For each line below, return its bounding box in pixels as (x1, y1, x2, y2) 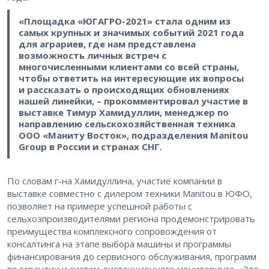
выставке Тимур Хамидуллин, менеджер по (18, 106, 229, 119)
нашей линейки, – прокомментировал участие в (18, 95, 248, 107)
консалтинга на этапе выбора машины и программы (7, 237, 231, 250)
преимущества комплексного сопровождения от (7, 225, 217, 237)
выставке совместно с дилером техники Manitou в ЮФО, (7, 187, 252, 199)
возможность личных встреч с (18, 49, 166, 62)
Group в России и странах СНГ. (18, 141, 165, 153)
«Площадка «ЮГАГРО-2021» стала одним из (18, 15, 231, 28)
